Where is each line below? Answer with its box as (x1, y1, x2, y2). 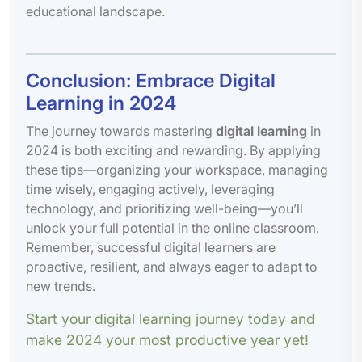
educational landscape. (26, 2, 165, 19)
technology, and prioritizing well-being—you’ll (26, 200, 303, 217)
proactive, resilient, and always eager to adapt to (26, 258, 318, 275)
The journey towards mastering (26, 122, 216, 139)
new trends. (26, 277, 95, 294)
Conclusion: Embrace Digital (26, 68, 276, 92)
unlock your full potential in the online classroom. (26, 219, 319, 236)
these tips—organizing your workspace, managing (26, 161, 328, 178)
